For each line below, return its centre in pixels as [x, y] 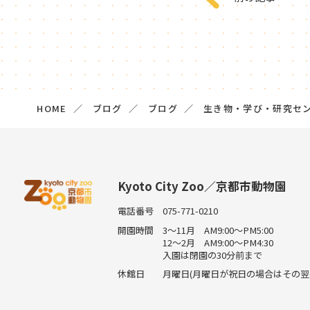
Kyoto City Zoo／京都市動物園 [202, 186]
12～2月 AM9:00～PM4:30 [218, 242]
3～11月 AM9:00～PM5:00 [218, 230]
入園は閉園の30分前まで [213, 255]
